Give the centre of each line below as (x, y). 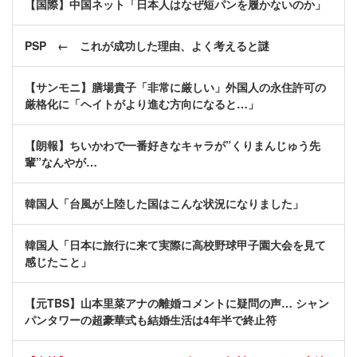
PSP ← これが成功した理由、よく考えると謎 (147, 46)
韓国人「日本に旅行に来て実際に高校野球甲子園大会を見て (175, 245)
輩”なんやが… (61, 162)
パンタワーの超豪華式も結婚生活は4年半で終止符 (151, 320)
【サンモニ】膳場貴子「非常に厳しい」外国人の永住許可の (175, 87)
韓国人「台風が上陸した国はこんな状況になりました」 (164, 204)
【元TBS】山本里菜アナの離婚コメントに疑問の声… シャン (177, 303)
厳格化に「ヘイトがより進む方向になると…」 (142, 104)
